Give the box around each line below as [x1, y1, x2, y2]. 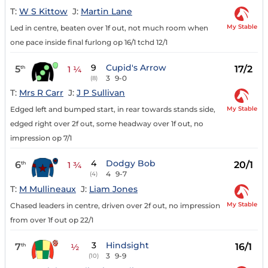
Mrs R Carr [19, 87, 63, 99]
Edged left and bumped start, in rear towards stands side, [10, 105, 215, 114]
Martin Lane [81, 5, 132, 17]
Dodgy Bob [105, 158, 156, 169]
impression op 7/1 [10, 133, 72, 143]
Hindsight [105, 240, 149, 251]
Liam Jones [89, 184, 138, 195]
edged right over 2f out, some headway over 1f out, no [10, 119, 203, 129]
